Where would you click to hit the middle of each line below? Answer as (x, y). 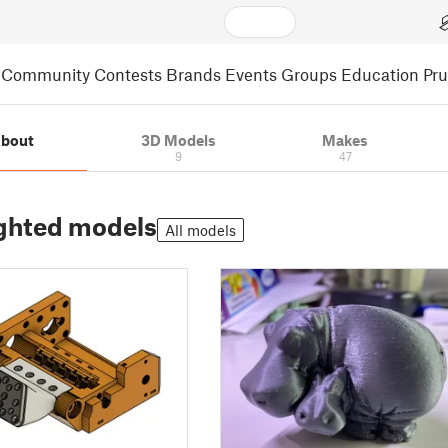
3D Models (178, 140)
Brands (193, 73)
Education (380, 73)
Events (251, 73)
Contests (128, 73)
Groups (309, 73)
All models (200, 230)
